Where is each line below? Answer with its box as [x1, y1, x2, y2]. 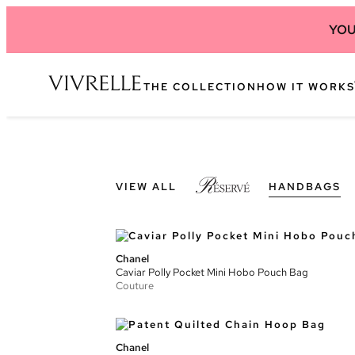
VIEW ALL [116, 180, 177, 193]
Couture [116, 279, 154, 292]
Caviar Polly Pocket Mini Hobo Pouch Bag [116, 265, 308, 279]
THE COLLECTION [143, 79, 257, 94]
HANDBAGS [269, 180, 341, 193]
